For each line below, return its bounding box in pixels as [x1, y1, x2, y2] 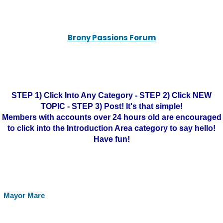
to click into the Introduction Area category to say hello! [7, 124, 216, 132]
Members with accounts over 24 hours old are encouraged [1, 113, 222, 121]
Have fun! [93, 135, 130, 143]
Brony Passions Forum [67, 32, 156, 43]
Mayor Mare [3, 191, 45, 200]
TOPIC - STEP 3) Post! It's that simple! [40, 102, 183, 111]
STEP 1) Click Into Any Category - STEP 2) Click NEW [11, 91, 212, 100]
